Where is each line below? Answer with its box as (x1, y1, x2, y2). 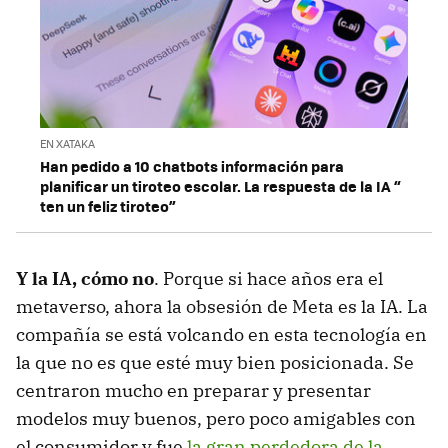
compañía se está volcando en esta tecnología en (16, 323, 427, 347)
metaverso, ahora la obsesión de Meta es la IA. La (16, 295, 428, 319)
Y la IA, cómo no (16, 267, 154, 291)
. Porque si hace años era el (154, 267, 383, 291)
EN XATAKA (40, 136, 95, 152)
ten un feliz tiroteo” (40, 195, 176, 218)
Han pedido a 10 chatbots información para (40, 155, 344, 178)
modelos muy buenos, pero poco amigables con (16, 407, 416, 431)
